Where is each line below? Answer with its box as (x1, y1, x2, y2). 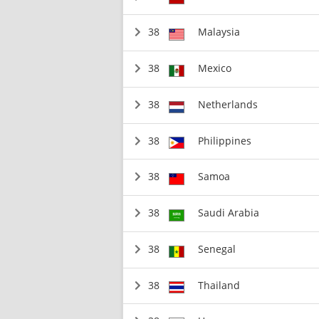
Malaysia (197, 25, 240, 39)
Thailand (197, 278, 240, 292)
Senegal (197, 241, 236, 256)
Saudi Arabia (197, 206, 259, 219)
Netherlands (197, 97, 258, 111)
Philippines (197, 133, 251, 147)
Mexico (197, 61, 231, 75)
